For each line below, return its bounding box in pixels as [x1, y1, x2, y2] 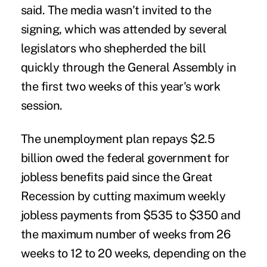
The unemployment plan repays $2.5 [20, 131, 215, 146]
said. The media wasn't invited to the [20, 2, 212, 17]
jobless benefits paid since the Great [20, 169, 213, 184]
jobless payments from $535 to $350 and [20, 207, 241, 222]
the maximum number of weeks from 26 [20, 226, 231, 241]
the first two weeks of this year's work [20, 79, 221, 94]
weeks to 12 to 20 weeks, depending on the [20, 246, 246, 260]
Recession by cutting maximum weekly [20, 188, 226, 203]
